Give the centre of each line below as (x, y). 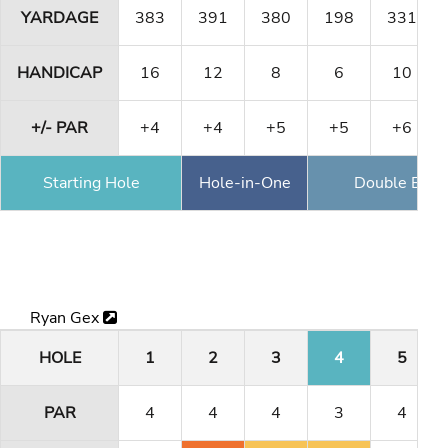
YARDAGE (59, 17)
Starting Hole (91, 182)
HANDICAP (59, 72)
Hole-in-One (244, 182)
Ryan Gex (66, 318)
